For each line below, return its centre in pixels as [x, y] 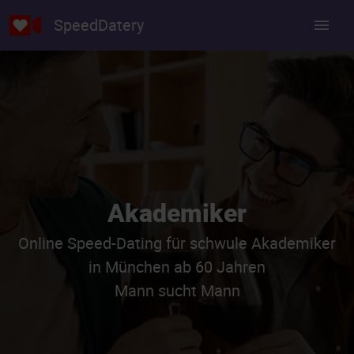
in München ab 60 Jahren [177, 267]
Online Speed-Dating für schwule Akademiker [177, 243]
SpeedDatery [99, 25]
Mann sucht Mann [177, 290]
